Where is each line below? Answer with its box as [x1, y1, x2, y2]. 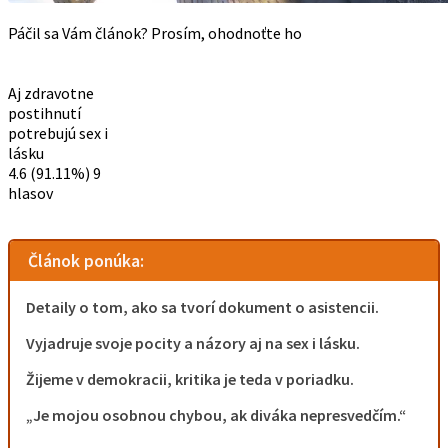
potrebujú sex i [8, 123, 108, 144]
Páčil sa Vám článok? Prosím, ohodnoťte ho [8, 23, 302, 44]
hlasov [8, 183, 53, 204]
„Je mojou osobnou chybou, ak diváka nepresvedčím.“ [26, 405, 406, 426]
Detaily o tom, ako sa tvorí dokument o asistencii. [26, 297, 379, 318]
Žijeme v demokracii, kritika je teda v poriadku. [26, 369, 354, 390]
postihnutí [8, 103, 81, 124]
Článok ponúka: [27, 250, 144, 273]
